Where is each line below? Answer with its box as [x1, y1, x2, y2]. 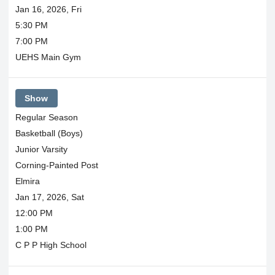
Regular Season [15, 112, 78, 122]
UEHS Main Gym [15, 52, 81, 62]
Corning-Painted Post [15, 160, 98, 170]
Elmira [15, 176, 40, 186]
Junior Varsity [15, 144, 68, 154]
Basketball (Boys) [15, 128, 83, 138]
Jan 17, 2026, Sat [15, 192, 84, 202]
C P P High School [15, 240, 87, 250]
